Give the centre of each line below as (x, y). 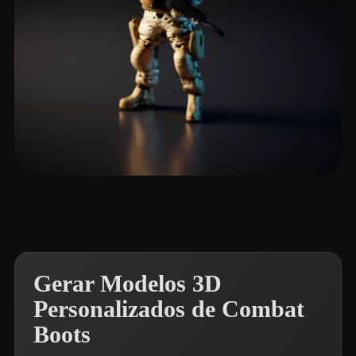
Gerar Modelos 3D (128, 284)
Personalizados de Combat (169, 309)
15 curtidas (124, 201)
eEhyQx (74, 201)
